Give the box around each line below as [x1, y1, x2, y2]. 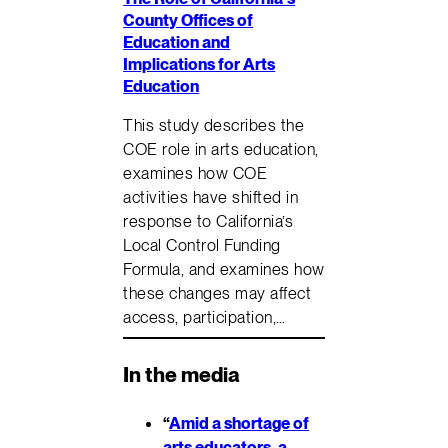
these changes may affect [123, 283, 312, 304]
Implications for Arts [123, 54, 276, 75]
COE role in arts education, [123, 139, 319, 160]
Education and [123, 32, 231, 53]
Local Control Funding [123, 235, 281, 256]
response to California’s [123, 211, 294, 232]
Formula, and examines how [123, 259, 325, 280]
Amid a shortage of [169, 413, 310, 434]
